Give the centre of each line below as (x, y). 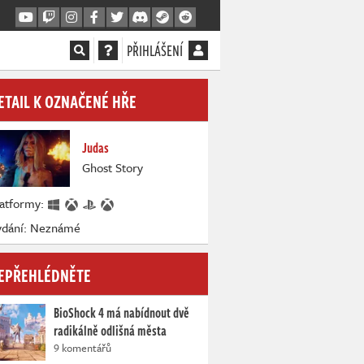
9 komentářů (82, 348)
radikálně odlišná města (110, 331)
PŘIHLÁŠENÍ (155, 50)
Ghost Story (113, 167)
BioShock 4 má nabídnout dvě (121, 313)
